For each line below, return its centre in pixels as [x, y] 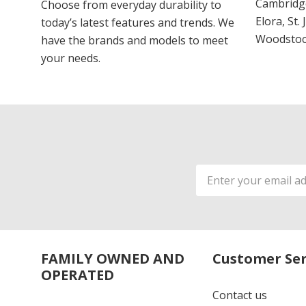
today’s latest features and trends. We [138, 22]
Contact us [239, 295]
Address [218, 189]
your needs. [71, 58]
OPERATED [78, 275]
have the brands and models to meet [135, 40]
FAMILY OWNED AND [113, 258]
